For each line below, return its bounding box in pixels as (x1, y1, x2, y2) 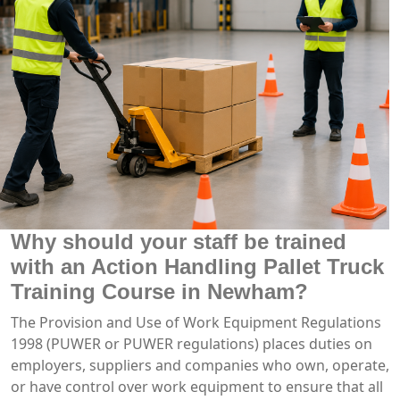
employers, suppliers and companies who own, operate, (11, 354, 389, 375)
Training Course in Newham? (11, 279, 308, 304)
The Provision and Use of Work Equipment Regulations (11, 312, 381, 332)
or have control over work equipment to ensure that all (11, 376, 383, 396)
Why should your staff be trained (11, 229, 346, 254)
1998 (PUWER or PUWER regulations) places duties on (11, 333, 372, 354)
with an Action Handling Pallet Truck (11, 254, 384, 279)
